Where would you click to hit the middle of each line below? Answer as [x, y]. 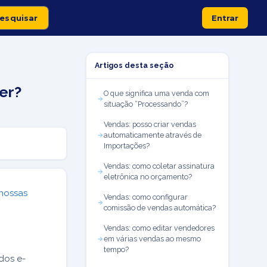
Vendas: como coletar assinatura [159, 166]
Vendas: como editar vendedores [159, 228]
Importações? [127, 146]
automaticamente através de [153, 135]
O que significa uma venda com [156, 93]
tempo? [116, 249]
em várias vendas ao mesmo [152, 239]
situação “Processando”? [146, 104]
